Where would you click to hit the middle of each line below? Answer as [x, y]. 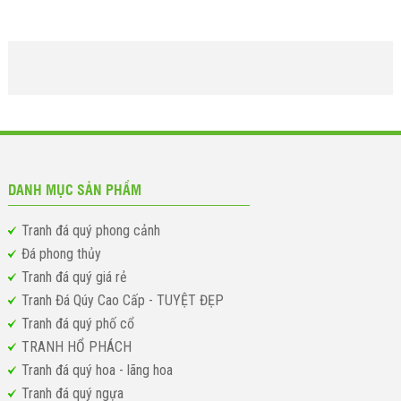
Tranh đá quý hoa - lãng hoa [97, 371]
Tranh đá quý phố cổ [77, 324]
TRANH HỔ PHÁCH [76, 347]
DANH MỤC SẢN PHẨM [74, 190]
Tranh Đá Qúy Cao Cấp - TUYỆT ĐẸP [122, 301]
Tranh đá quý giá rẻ [74, 277]
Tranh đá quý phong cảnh [90, 231]
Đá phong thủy [61, 254]
